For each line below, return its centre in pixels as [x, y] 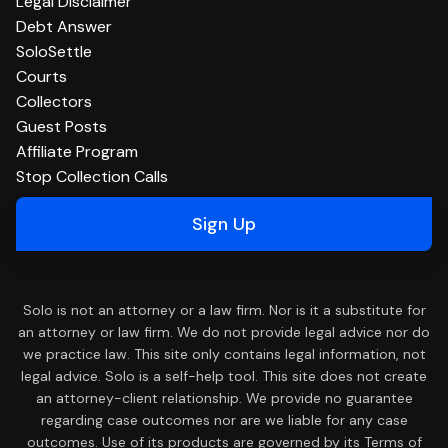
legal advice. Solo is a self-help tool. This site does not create [224, 375]
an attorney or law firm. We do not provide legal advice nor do [224, 331]
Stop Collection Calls [92, 176]
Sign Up [224, 223]
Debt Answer [64, 26]
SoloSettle [54, 51]
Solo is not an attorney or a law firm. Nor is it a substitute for [224, 309]
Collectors [54, 101]
